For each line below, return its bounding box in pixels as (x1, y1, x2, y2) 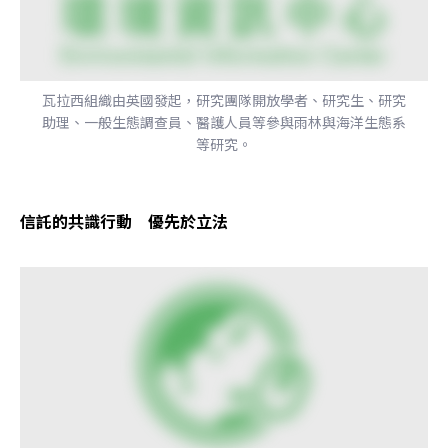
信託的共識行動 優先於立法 (20, 208, 228, 233)
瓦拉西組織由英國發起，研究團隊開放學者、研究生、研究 (42, 89, 406, 110)
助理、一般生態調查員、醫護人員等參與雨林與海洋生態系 (42, 111, 406, 132)
